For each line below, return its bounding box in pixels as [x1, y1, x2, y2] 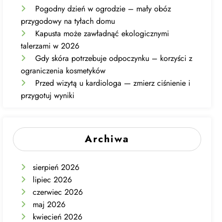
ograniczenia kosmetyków [21, 65, 106, 76]
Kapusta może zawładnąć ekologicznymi [35, 28, 169, 39]
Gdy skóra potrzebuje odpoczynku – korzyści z [35, 53, 193, 64]
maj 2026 [33, 198, 66, 210]
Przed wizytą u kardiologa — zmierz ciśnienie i [35, 77, 191, 89]
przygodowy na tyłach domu [21, 15, 115, 27]
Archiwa [85, 131, 130, 146]
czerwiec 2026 [33, 186, 83, 198]
